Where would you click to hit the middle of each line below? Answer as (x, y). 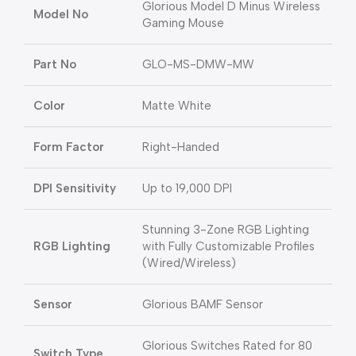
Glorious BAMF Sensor (203, 304)
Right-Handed (181, 147)
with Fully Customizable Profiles (228, 246)
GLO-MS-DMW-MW (198, 64)
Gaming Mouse (183, 23)
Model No (61, 14)
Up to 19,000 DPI (187, 188)
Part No (55, 64)
